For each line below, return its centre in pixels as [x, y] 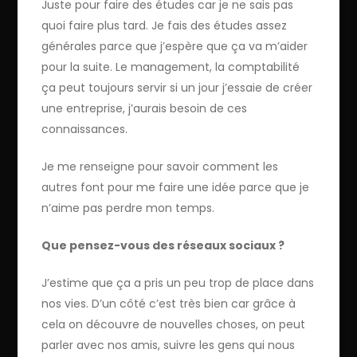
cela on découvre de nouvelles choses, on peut [174, 324]
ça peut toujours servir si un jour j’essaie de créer [177, 87]
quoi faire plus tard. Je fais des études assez [165, 25]
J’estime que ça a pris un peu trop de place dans [178, 282]
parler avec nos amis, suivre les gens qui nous [169, 345]
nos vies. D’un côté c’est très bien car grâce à [169, 303]
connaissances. [85, 129]
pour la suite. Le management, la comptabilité [171, 67]
